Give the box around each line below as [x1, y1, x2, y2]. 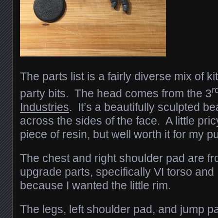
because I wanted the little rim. [20, 179, 171, 192]
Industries [20, 100, 69, 113]
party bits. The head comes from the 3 [20, 87, 212, 100]
